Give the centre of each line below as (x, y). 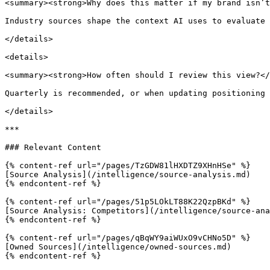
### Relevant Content (53, 147)
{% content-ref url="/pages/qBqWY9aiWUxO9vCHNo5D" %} (128, 238)
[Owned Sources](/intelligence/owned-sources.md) (118, 247)
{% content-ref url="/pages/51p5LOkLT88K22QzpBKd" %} (128, 202)
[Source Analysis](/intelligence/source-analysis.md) (128, 174)
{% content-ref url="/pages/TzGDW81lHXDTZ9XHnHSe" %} (128, 165)
